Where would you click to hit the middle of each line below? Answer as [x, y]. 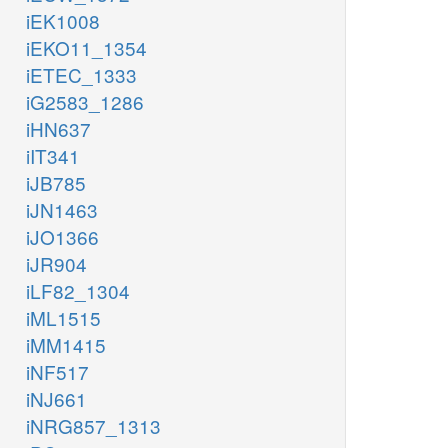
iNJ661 [56, 399]
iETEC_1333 [81, 75]
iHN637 [58, 129]
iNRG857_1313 [93, 426]
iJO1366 [62, 237]
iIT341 [53, 156]
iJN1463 [62, 210]
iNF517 [57, 372]
